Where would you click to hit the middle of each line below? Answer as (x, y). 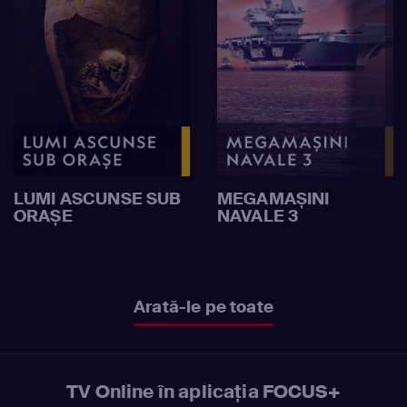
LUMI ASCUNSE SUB (98, 199)
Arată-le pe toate (203, 307)
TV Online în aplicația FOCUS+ (203, 391)
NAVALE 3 (258, 216)
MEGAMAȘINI (273, 199)
